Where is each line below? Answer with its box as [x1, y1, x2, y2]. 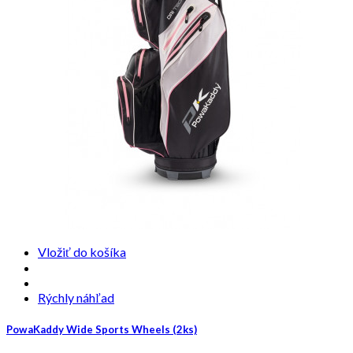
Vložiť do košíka [38, 243, 126, 259]
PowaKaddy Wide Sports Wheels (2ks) [6, 323, 197, 336]
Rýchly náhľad [38, 289, 114, 305]
